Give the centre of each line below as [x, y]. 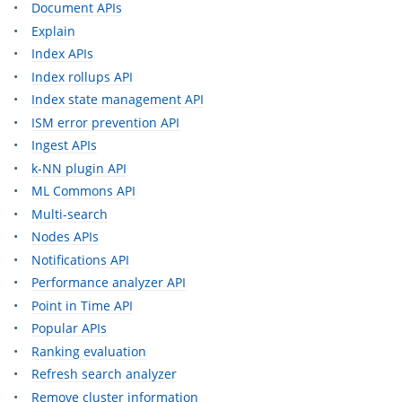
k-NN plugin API [79, 168]
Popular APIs [69, 328]
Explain [53, 31]
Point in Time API [82, 305]
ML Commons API [83, 191]
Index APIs [62, 54]
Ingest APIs [64, 145]
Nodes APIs [65, 237]
